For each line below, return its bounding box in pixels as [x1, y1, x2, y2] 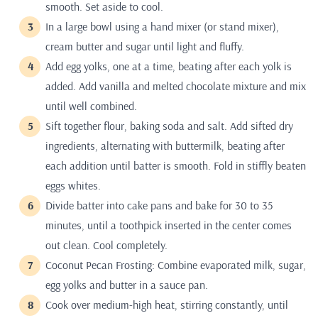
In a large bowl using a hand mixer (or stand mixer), [45, 18, 279, 33]
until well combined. [45, 98, 137, 113]
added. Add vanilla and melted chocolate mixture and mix [45, 78, 306, 93]
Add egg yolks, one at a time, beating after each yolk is [45, 58, 292, 73]
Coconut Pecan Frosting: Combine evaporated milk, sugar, [45, 257, 306, 272]
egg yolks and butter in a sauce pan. [45, 277, 208, 292]
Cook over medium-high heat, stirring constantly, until [45, 297, 288, 312]
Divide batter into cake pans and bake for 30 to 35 [45, 197, 273, 212]
